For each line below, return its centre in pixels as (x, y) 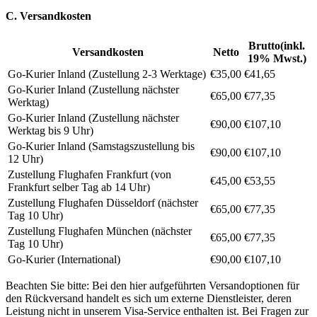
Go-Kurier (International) (64, 259)
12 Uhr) (25, 158)
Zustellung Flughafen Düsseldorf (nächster (103, 202)
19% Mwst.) (277, 58)
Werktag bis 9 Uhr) (51, 130)
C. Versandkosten (48, 16)
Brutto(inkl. (277, 45)
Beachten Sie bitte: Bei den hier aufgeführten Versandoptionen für (152, 285)
